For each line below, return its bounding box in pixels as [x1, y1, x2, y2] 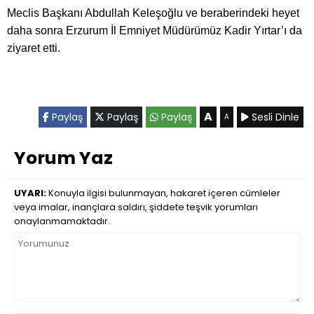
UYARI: [14, 186, 46, 200]
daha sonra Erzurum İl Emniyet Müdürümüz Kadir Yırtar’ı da [7, 25, 302, 37]
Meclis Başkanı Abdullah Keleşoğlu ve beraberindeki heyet [7, 7, 299, 20]
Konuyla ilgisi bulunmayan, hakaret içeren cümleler [46, 186, 280, 200]
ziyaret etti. [7, 42, 60, 55]
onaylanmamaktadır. [14, 214, 110, 228]
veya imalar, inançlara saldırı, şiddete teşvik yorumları [14, 200, 258, 214]
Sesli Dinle [249, 110, 299, 125]
